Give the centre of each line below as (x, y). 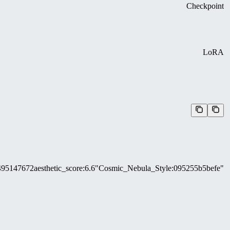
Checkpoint (205, 6)
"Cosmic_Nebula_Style (133, 168)
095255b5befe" (199, 168)
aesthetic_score (58, 168)
